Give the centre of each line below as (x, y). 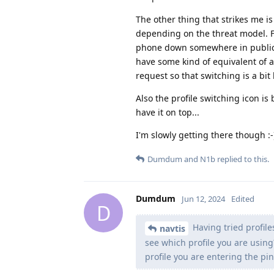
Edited (243, 199)
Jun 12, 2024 (203, 199)
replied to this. (242, 159)
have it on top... (168, 113)
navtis (172, 229)
